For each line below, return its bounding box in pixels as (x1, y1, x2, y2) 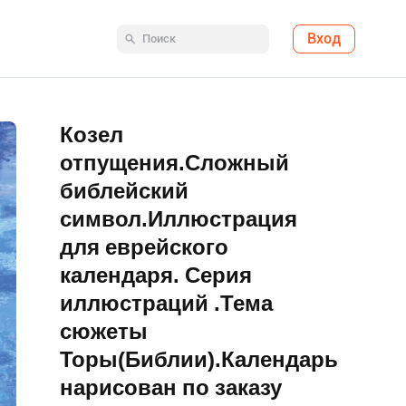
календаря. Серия (60, 263, 252, 288)
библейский (60, 179, 188, 204)
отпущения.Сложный (60, 150, 289, 176)
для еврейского (60, 235, 228, 260)
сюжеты (60, 319, 148, 344)
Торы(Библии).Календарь (60, 347, 338, 372)
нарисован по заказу (60, 375, 282, 401)
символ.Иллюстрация (60, 207, 297, 232)
